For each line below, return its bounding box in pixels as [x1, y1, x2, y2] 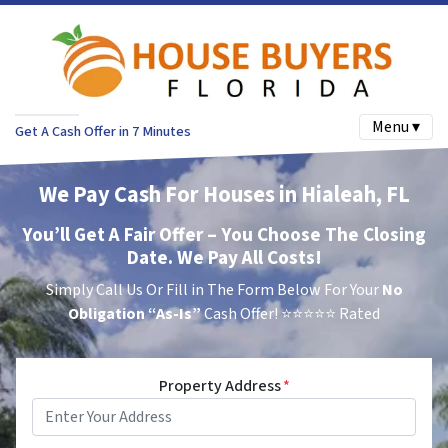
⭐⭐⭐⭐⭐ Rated [278, 303, 380, 326]
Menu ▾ [372, 116, 420, 139]
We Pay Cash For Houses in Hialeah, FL [38, 179, 410, 212]
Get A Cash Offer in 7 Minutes [15, 120, 191, 142]
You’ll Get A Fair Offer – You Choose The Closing [22, 221, 426, 250]
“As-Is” [148, 303, 204, 326]
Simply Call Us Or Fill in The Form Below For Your [45, 279, 379, 302]
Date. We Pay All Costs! [126, 244, 322, 273]
